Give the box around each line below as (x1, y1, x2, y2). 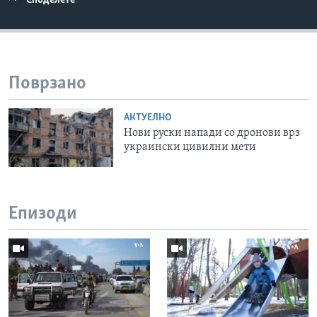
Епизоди (8, 204, 77, 224)
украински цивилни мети (124, 141, 257, 153)
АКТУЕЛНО (124, 112, 172, 123)
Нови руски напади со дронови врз (124, 127, 301, 139)
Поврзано (8, 74, 86, 94)
